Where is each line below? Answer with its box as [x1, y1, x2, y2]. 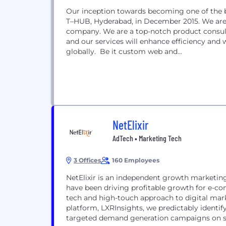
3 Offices [74, 156, 101, 164]
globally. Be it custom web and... [66, 47, 182, 56]
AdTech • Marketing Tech [112, 133, 182, 143]
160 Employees [112, 156, 159, 164]
